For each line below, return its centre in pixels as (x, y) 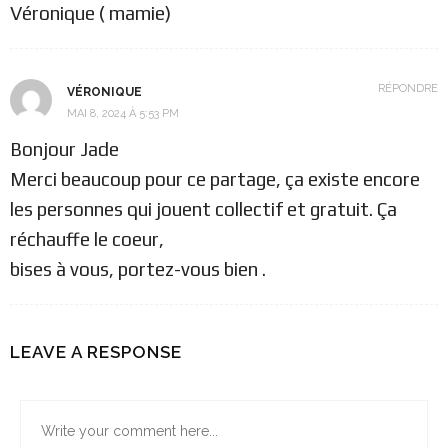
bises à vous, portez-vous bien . (138, 268)
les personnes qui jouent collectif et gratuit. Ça (203, 208)
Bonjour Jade (64, 148)
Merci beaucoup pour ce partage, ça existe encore (215, 178)
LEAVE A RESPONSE (96, 351)
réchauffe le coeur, (87, 238)
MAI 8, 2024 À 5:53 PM (123, 113)
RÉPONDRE (408, 88)
